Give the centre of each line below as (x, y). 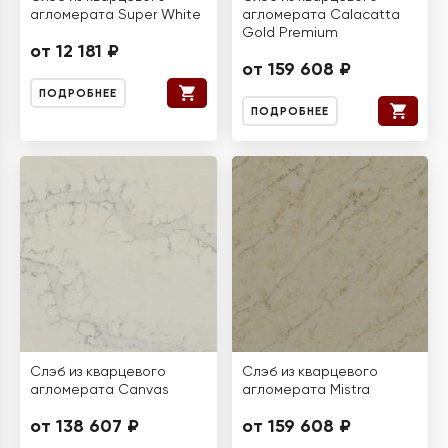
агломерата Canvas (99, 390)
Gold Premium (289, 32)
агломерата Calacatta (320, 14)
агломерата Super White (115, 14)
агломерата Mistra (305, 390)
